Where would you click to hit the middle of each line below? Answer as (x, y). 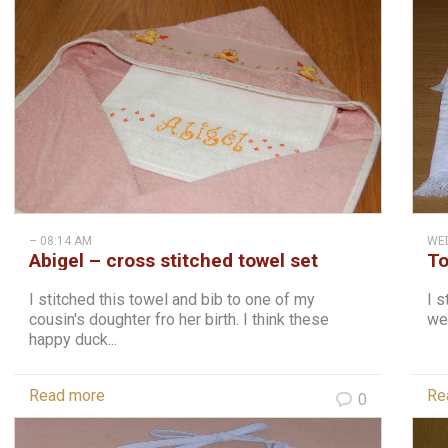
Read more (67, 395)
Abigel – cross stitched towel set (173, 260)
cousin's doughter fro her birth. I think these (179, 319)
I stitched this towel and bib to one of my (172, 299)
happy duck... (73, 339)
